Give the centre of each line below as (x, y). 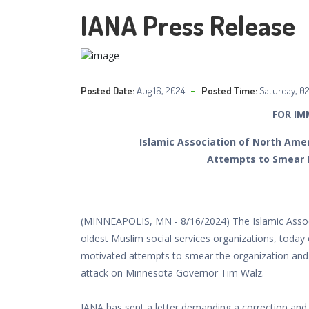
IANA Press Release (188, 25)
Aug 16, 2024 (161, 90)
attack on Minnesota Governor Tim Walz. (172, 272)
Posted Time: (229, 90)
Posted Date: (108, 90)
